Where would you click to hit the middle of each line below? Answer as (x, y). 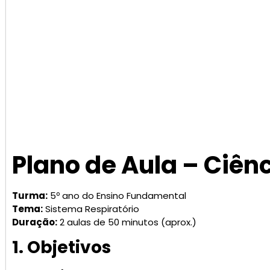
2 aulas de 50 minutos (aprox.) (127, 222)
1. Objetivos (61, 248)
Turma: (30, 195)
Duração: (35, 222)
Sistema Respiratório (91, 209)
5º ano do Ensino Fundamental (117, 195)
